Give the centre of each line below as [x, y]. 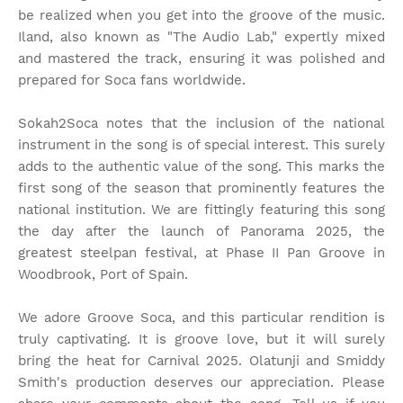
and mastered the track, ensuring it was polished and [201, 58]
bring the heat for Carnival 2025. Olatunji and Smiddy [201, 361]
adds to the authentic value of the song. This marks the [201, 166]
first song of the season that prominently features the [201, 188]
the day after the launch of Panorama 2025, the [201, 231]
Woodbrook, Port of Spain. [103, 274]
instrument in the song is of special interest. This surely [201, 145]
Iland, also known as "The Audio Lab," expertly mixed [201, 37]
